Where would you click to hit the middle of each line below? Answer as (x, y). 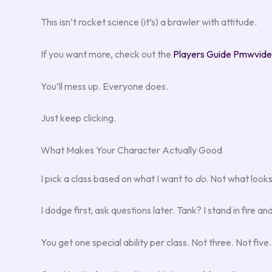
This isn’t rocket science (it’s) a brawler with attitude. (149, 22)
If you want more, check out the (107, 54)
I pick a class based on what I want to (118, 178)
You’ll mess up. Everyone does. (104, 86)
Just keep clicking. (78, 118)
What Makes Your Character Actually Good (131, 150)
